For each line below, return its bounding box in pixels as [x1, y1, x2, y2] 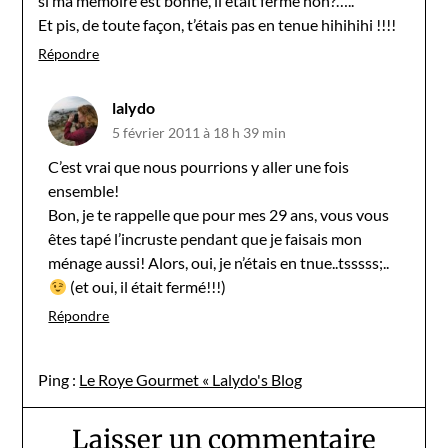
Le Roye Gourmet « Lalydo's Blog [79, 369, 303, 389]
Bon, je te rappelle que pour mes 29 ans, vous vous [48, 204, 390, 224]
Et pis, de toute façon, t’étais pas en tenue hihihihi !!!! [38, 14, 397, 34]
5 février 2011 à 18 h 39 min [112, 123, 287, 141]
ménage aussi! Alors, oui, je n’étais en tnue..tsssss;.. [48, 252, 390, 272]
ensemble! [48, 180, 120, 200]
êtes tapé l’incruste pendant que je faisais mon [48, 228, 363, 248]
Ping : [38, 369, 80, 389]
